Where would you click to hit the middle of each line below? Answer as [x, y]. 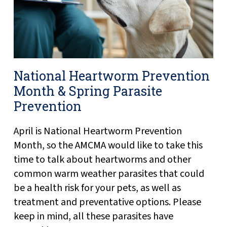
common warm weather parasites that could [109, 174]
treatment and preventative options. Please [107, 202]
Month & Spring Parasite [88, 91]
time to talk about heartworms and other [102, 159]
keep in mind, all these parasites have [93, 216]
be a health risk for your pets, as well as [97, 188]
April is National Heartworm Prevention [98, 131]
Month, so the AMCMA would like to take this [108, 145]
